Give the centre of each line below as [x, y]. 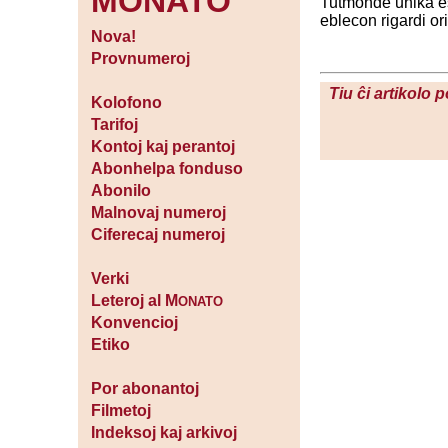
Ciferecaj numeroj [157, 235]
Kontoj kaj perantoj [162, 147]
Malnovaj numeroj [158, 213]
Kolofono [126, 103]
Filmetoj [120, 411]
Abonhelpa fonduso [166, 169]
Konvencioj [134, 323]
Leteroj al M [134, 301]
